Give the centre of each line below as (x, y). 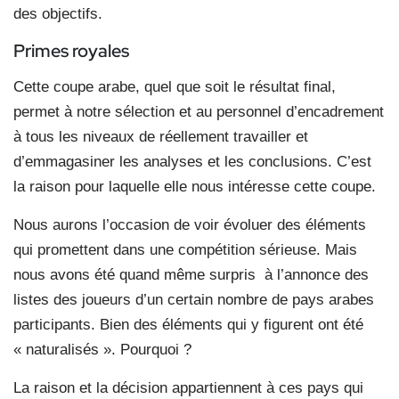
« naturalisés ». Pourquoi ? (102, 349)
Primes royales (71, 50)
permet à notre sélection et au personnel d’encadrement (199, 111)
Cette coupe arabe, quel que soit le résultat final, (175, 86)
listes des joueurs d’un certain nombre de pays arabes (194, 299)
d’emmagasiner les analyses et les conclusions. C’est (192, 161)
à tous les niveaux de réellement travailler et (161, 136)
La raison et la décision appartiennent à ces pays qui (188, 387)
